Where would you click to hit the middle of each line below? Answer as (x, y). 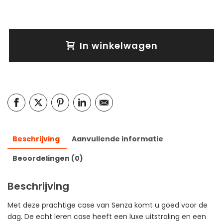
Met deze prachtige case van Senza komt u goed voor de (108, 205)
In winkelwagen (118, 46)
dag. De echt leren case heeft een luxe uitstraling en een (107, 216)
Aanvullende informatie (117, 139)
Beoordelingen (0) (48, 158)
